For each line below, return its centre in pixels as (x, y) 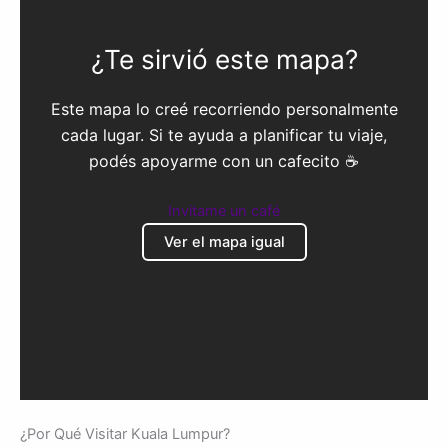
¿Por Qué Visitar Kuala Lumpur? (125, 433)
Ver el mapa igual (224, 242)
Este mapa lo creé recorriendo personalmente (224, 109)
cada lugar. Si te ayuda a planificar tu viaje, (224, 135)
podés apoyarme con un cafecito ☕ (224, 161)
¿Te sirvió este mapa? (224, 60)
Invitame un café (224, 211)
